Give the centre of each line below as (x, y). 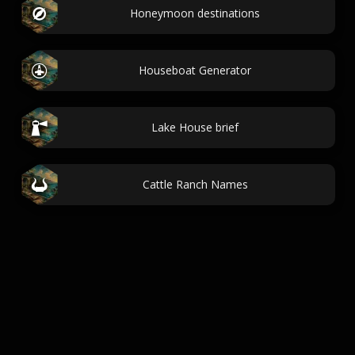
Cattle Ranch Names (195, 184)
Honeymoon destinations (195, 13)
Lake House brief (195, 127)
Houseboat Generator (195, 70)
